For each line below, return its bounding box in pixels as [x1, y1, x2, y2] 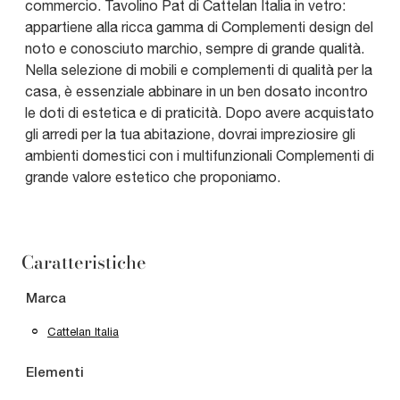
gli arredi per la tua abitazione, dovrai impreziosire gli [25, 125, 355, 142]
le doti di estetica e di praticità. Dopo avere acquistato [25, 104, 374, 121]
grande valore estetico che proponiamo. [25, 168, 280, 185]
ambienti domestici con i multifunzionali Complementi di [25, 146, 374, 163]
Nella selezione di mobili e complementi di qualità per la [25, 61, 372, 78]
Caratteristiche [21, 247, 146, 276]
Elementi [26, 366, 84, 379]
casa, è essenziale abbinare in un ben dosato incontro [25, 82, 368, 99]
